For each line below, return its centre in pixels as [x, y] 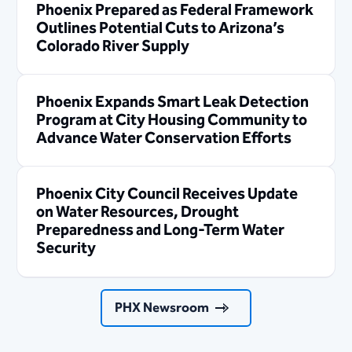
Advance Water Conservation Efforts [164, 139]
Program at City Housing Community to [172, 121]
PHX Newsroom [162, 308]
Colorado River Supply [113, 47]
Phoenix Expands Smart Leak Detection [173, 103]
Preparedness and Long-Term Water [161, 231]
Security [66, 249]
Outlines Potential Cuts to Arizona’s [161, 29]
